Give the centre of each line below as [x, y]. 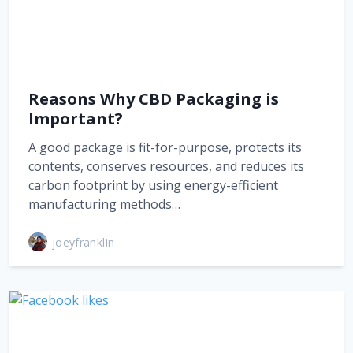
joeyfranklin [84, 242]
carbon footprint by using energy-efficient [153, 185]
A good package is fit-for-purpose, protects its [165, 147]
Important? [76, 119]
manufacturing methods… [104, 204]
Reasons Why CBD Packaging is [154, 99]
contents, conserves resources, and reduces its [166, 166]
